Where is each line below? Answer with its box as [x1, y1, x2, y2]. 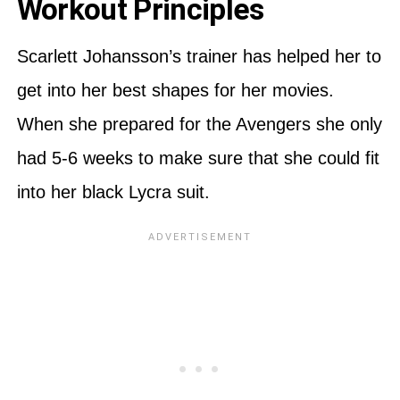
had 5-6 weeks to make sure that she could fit [16, 147, 379, 168]
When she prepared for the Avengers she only [16, 113, 382, 134]
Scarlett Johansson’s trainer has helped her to [16, 46, 381, 66]
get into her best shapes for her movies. [16, 79, 334, 100]
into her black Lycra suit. [16, 181, 215, 202]
